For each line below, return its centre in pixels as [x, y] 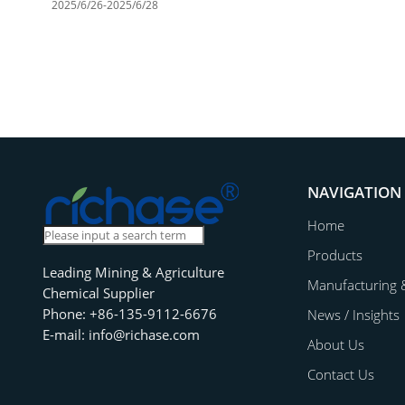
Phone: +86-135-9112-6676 [129, 313]
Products [334, 255]
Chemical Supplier [98, 292]
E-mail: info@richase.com [121, 334]
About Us [335, 345]
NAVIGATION [354, 192]
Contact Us [340, 375]
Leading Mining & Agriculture [133, 272]
